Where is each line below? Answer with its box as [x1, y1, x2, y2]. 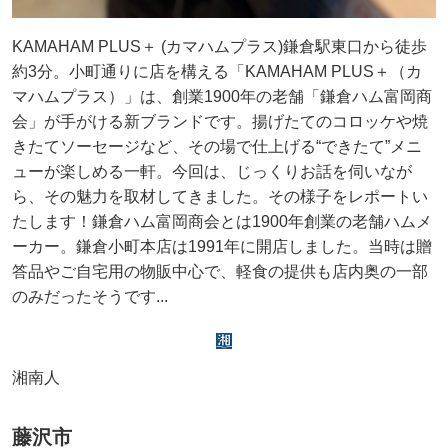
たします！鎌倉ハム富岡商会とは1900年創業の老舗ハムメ [12, 212, 432, 230]
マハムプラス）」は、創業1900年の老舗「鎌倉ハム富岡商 [12, 87, 432, 105]
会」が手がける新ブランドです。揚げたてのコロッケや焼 [12, 112, 428, 130]
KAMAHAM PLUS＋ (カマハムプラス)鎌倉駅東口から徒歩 [12, 37, 427, 55]
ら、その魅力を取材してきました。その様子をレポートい [12, 187, 428, 205]
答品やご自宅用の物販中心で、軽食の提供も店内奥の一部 [12, 262, 428, 280]
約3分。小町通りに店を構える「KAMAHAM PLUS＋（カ [12, 62, 422, 80]
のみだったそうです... [12, 287, 168, 305]
